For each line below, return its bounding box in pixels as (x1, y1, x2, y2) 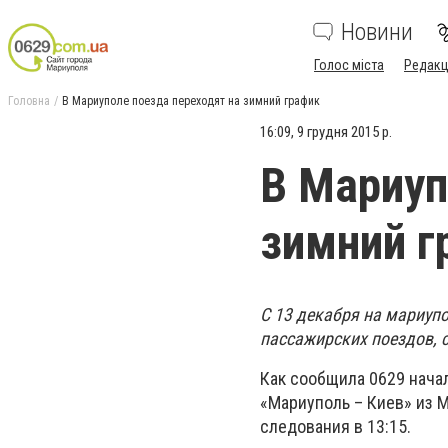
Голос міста (314, 57, 384, 73)
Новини (341, 18, 413, 46)
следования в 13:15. (260, 416, 411, 438)
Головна (8, 94, 50, 108)
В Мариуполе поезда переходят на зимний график (62, 94, 320, 108)
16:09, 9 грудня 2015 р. (260, 123, 392, 141)
